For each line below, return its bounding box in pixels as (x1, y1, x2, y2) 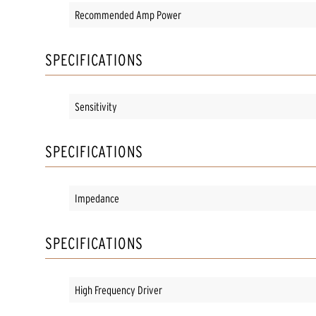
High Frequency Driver (75, 283, 162, 296)
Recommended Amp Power (75, 8, 181, 21)
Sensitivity (75, 99, 117, 113)
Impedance (75, 191, 119, 205)
